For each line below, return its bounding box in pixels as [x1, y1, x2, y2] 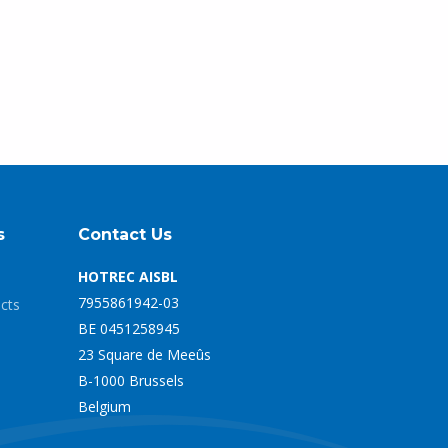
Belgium [77, 397, 131, 416]
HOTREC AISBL [77, 267, 178, 286]
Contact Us [77, 225, 172, 244]
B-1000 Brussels [77, 371, 184, 390]
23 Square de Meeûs [77, 345, 211, 364]
